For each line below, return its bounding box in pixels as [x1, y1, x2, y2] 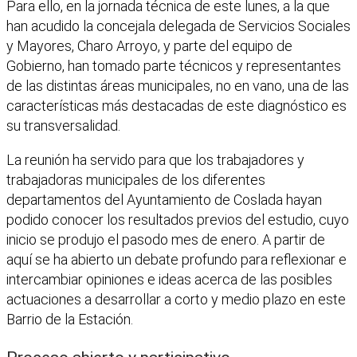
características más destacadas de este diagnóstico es [6, 97, 347, 115]
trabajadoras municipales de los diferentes [6, 171, 265, 189]
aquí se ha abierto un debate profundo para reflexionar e [6, 251, 347, 269]
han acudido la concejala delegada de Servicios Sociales [6, 18, 351, 35]
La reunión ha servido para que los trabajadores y [6, 151, 304, 169]
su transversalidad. [6, 117, 120, 135]
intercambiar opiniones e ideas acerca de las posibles [6, 271, 332, 288]
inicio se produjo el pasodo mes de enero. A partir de [6, 231, 325, 249]
